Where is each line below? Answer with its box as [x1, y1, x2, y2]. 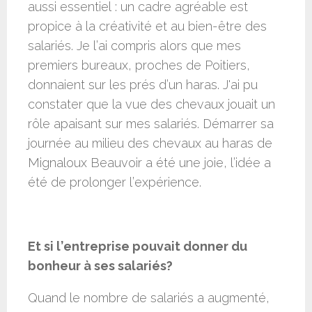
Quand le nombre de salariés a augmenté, [28, 290, 270, 306]
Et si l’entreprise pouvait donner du [28, 239, 247, 254]
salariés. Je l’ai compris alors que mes [28, 38, 241, 54]
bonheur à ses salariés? [28, 258, 173, 274]
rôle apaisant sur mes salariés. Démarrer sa [28, 116, 274, 132]
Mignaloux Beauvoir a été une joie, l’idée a [28, 155, 271, 171]
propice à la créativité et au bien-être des [28, 19, 267, 34]
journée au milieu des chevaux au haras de [28, 136, 272, 151]
